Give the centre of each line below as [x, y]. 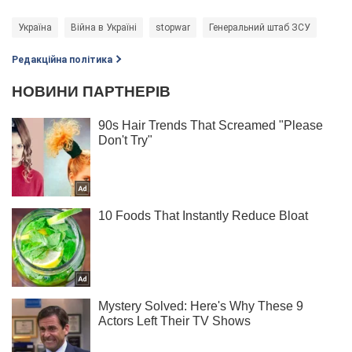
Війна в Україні [104, 28]
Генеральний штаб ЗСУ [260, 28]
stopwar [173, 28]
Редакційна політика [62, 60]
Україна [35, 28]
